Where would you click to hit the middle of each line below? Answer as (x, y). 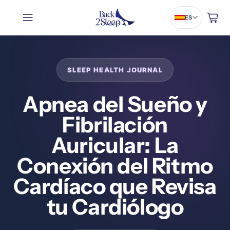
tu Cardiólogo (115, 207)
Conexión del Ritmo (115, 166)
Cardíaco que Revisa (115, 186)
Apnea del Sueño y (115, 104)
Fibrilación (115, 125)
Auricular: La (115, 145)
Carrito (212, 17)
